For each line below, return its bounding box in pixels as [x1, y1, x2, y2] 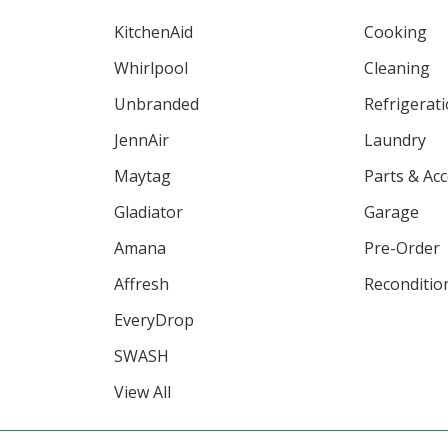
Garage [364, 200, 420, 223]
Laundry [364, 128, 427, 151]
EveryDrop [113, 308, 194, 331]
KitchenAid [113, 20, 193, 43]
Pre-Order [364, 236, 441, 259]
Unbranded [113, 92, 199, 115]
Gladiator [113, 200, 183, 223]
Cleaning [364, 56, 431, 79]
